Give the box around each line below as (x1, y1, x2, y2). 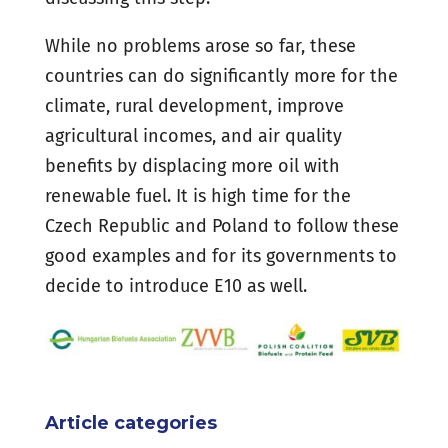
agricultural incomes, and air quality (44, 125, 342, 147)
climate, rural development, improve (44, 95, 344, 117)
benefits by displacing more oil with (44, 155, 340, 177)
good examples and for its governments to (44, 245, 397, 267)
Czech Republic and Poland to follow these (44, 215, 399, 237)
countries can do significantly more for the (44, 65, 398, 87)
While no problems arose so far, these (44, 35, 356, 57)
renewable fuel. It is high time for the (44, 185, 351, 207)
